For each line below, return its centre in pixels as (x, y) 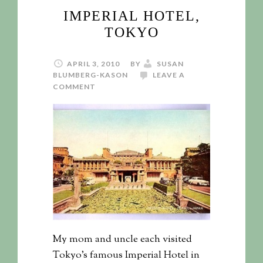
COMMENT (74, 87)
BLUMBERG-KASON (90, 75)
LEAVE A (169, 75)
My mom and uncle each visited (122, 239)
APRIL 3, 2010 (93, 64)
